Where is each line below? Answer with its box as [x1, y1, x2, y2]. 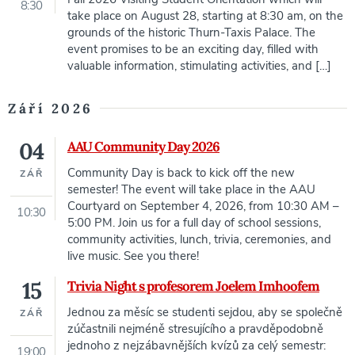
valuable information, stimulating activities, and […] [67, 58, 331, 74]
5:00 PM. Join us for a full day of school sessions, [67, 215, 321, 231]
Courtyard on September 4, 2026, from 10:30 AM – [67, 198, 339, 215]
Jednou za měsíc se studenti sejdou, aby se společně [67, 304, 342, 321]
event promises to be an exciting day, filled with [67, 41, 319, 58]
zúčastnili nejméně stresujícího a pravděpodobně [67, 321, 323, 338]
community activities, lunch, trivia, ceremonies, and [67, 231, 331, 248]
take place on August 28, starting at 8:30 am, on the [67, 8, 343, 25]
